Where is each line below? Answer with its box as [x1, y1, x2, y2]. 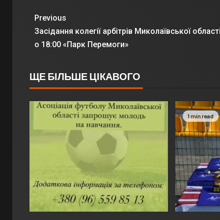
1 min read [188, 112, 214, 120]
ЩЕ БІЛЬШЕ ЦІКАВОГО [29, 70, 140, 82]
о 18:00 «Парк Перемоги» [34, 40, 129, 49]
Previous [34, 13, 66, 23]
